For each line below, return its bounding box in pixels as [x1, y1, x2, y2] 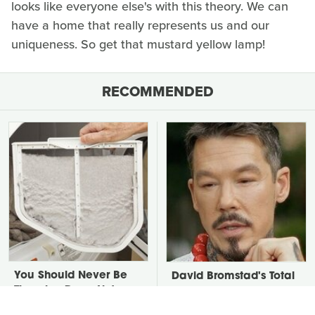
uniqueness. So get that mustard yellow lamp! [11, 35, 265, 54]
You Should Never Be [14, 271, 127, 282]
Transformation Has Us [172, 286, 290, 297]
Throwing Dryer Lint [14, 285, 115, 297]
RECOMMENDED [101, 81, 214, 103]
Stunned [172, 301, 215, 312]
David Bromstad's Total [172, 271, 295, 283]
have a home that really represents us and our [11, 16, 269, 35]
